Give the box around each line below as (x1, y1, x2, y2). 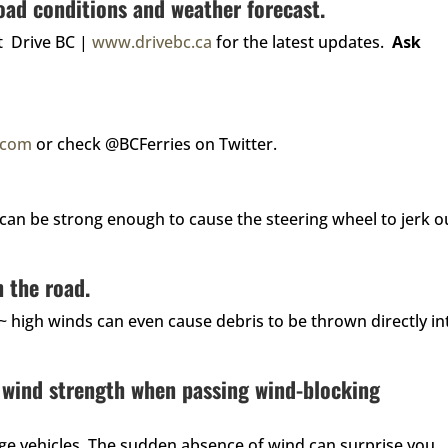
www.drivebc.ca (92, 30, 213, 53)
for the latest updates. (212, 30, 393, 53)
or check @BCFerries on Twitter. (32, 132, 278, 155)
